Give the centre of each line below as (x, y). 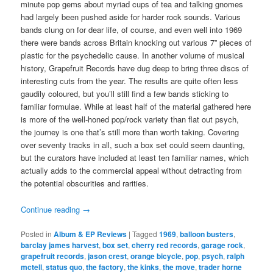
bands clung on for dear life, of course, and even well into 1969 (132, 30)
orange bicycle (156, 256)
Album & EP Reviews (90, 234)
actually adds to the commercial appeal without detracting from (132, 171)
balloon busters (207, 234)
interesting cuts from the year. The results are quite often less (130, 81)
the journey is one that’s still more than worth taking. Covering (130, 132)
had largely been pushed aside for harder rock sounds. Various (131, 17)
